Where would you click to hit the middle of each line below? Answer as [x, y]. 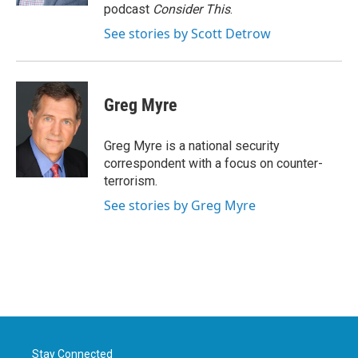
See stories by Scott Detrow [187, 34]
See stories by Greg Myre [180, 205]
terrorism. [131, 181]
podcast [128, 9]
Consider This [191, 9]
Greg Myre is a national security [192, 146]
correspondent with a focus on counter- [213, 163]
